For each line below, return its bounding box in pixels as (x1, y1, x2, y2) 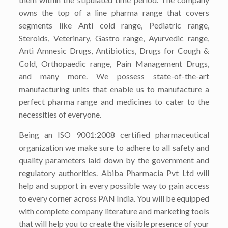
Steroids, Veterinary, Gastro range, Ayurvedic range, (18, 33, 210, 43)
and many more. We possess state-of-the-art (18, 71, 210, 81)
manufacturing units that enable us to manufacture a (18, 84, 210, 94)
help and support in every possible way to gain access (18, 181, 210, 190)
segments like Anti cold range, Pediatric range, (18, 20, 210, 30)
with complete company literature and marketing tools (18, 206, 210, 216)
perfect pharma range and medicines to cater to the (18, 97, 210, 106)
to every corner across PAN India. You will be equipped (18, 193, 210, 203)
